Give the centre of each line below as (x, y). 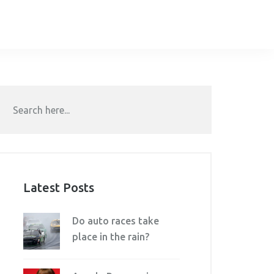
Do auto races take (116, 221)
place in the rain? (111, 237)
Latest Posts (59, 187)
